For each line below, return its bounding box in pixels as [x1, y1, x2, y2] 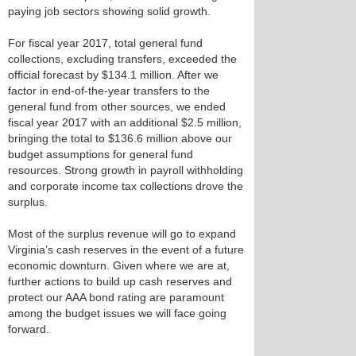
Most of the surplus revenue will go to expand [8, 227, 236, 240]
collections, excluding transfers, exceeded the [8, 52, 237, 65]
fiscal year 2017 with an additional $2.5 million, [8, 116, 242, 129]
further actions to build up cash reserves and [8, 275, 232, 288]
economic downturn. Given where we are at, [8, 259, 230, 272]
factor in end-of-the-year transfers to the [8, 84, 210, 97]
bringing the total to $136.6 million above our [8, 132, 232, 145]
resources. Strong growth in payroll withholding [8, 164, 243, 176]
